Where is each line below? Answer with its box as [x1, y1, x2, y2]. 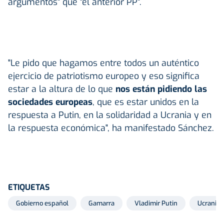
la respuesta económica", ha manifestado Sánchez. [8, 121, 214, 134]
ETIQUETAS [8, 181, 49, 192]
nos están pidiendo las [115, 82, 207, 95]
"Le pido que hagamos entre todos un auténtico [8, 56, 199, 69]
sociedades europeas [8, 95, 92, 108]
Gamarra [88, 198, 114, 207]
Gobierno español [16, 198, 68, 207]
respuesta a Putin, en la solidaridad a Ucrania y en [8, 108, 211, 121]
